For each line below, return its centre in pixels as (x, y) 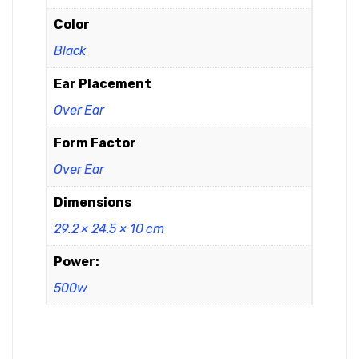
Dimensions (93, 202)
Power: (77, 262)
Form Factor (95, 143)
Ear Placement (103, 84)
